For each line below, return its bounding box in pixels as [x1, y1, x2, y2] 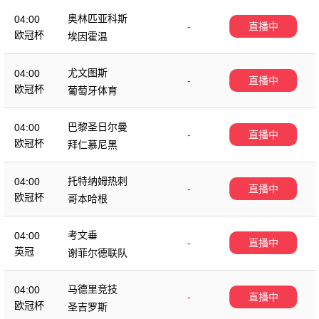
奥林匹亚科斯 [68, 12, 127, 24]
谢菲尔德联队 [68, 246, 127, 258]
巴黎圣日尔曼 [68, 120, 127, 132]
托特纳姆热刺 [68, 174, 127, 187]
